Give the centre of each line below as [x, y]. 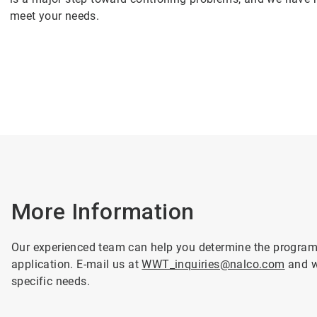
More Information [103, 212]
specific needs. [50, 281]
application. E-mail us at [76, 264]
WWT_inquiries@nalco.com [213, 264]
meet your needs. [54, 16]
